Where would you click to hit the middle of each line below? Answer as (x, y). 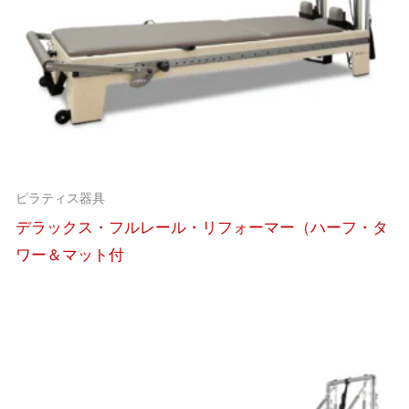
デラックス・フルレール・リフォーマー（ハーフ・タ (201, 227)
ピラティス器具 (60, 199)
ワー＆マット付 (69, 254)
